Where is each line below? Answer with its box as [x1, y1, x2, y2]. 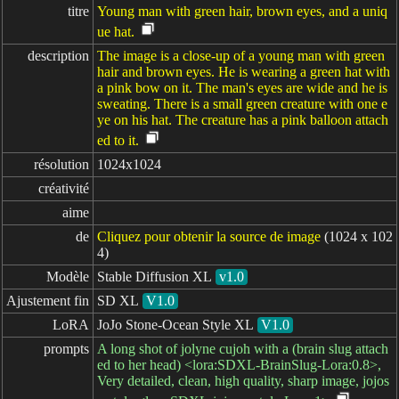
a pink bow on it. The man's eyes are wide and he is [97, 80, 387, 95]
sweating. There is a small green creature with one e [97, 96, 387, 111]
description [28, 48, 89, 63]
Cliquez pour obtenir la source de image [97, 229, 321, 244]
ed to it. [97, 133, 139, 148]
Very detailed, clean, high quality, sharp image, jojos [97, 373, 389, 388]
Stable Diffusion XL [97, 269, 212, 284]
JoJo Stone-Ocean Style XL [97, 317, 254, 332]
